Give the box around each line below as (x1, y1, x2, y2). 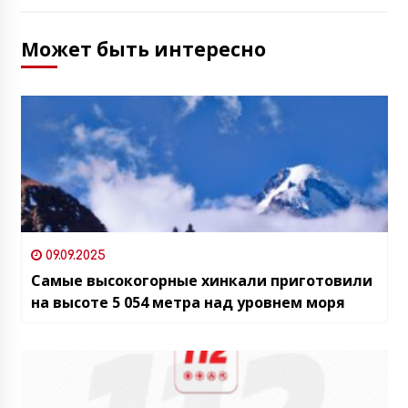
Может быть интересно (20, 36, 266, 62)
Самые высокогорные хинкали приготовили (30, 270, 372, 291)
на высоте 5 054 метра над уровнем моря (30, 291, 345, 312)
